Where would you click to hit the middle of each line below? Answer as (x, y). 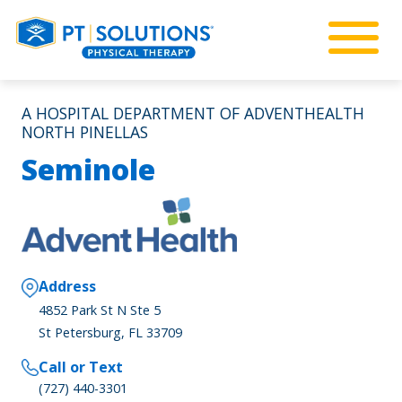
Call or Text (81, 367)
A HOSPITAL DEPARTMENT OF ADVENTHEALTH (193, 113)
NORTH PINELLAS (85, 132)
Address (68, 286)
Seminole (88, 170)
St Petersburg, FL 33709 (111, 332)
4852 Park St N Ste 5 (100, 310)
